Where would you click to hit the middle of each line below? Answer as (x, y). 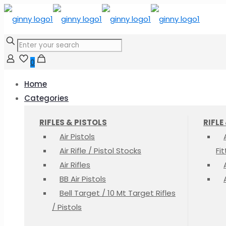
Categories (46, 98)
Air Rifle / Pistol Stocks (100, 151)
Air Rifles (75, 165)
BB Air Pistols (83, 179)
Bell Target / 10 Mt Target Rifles (118, 193)
